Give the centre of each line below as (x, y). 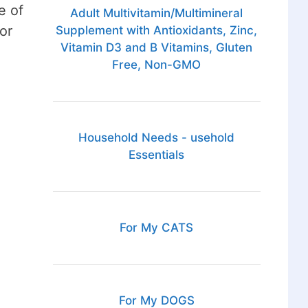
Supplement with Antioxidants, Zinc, (157, 31)
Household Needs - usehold (157, 138)
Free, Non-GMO (157, 65)
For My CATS (157, 228)
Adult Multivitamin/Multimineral (157, 13)
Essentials (157, 155)
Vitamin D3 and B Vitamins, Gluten (157, 48)
